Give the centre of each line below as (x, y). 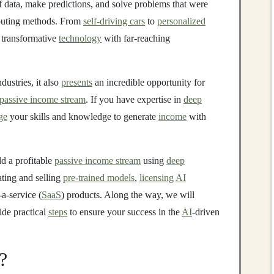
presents (77, 82)
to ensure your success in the (124, 212)
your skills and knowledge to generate (83, 117)
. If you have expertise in (135, 99)
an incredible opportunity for (149, 82)
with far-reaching (136, 38)
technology (80, 38)
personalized (181, 21)
